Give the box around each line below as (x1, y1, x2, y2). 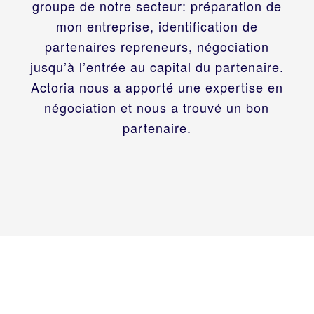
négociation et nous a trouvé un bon (44, 97, 270, 116)
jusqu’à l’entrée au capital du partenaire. (29, 57, 284, 76)
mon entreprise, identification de (55, 16, 258, 35)
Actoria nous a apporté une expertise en (30, 77, 283, 96)
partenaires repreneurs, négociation (44, 36, 269, 55)
